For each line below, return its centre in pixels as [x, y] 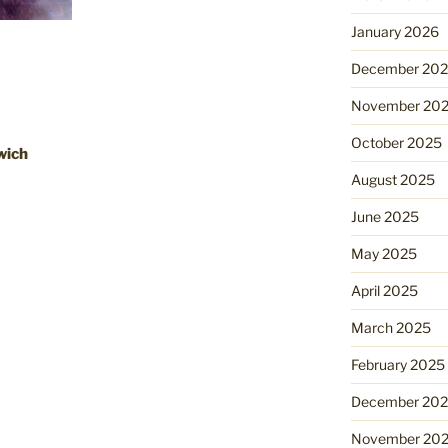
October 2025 [396, 143]
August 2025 [392, 180]
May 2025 [383, 254]
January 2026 [394, 32]
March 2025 [390, 328]
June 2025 [384, 217]
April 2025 [384, 291]
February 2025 [397, 365]
